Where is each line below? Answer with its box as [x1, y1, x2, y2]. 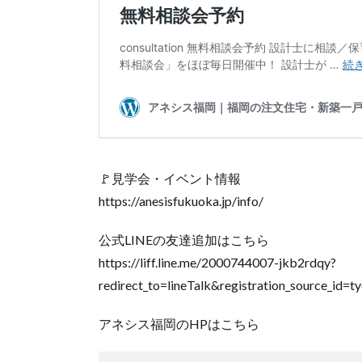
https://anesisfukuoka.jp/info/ [99, 192, 263, 208]
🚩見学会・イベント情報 [99, 170, 241, 186]
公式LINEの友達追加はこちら [99, 231, 269, 247]
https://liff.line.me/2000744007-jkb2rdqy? [99, 254, 336, 270]
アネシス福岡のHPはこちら [99, 315, 259, 331]
